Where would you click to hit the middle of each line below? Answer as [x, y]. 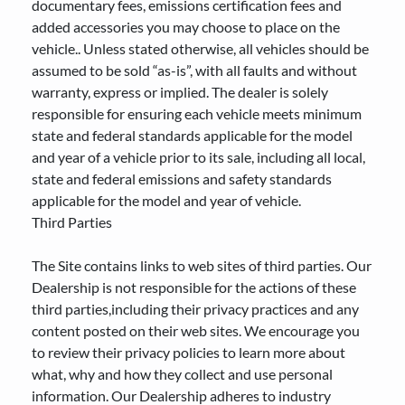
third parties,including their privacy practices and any [195, 309]
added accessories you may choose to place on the [186, 27]
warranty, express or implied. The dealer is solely [180, 92]
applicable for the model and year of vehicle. [166, 200]
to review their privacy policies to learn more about [188, 352]
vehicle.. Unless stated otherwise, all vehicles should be [200, 48]
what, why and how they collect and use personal [182, 374]
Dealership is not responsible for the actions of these [194, 287]
